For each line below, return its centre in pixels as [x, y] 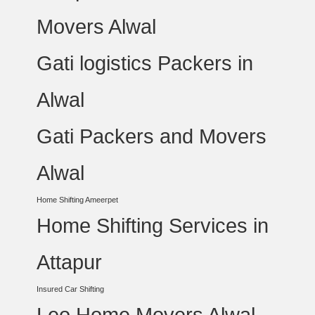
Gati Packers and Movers [152, 136]
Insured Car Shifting [71, 289]
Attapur [70, 262]
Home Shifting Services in [153, 225]
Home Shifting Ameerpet [78, 200]
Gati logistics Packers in [145, 63]
